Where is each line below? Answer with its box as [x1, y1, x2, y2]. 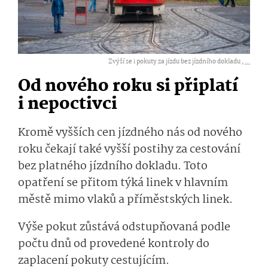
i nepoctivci [18, 91, 117, 118]
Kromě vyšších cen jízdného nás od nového [18, 124, 242, 142]
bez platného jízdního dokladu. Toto [18, 157, 208, 176]
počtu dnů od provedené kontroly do [18, 235, 209, 254]
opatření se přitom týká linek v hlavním [18, 174, 228, 193]
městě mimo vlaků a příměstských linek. [18, 191, 233, 209]
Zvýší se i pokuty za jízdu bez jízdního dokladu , [108, 57, 245, 68]
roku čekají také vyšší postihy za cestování [18, 141, 240, 159]
